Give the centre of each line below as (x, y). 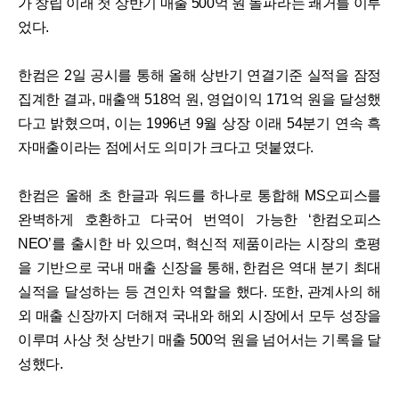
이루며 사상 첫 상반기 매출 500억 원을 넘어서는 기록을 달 (199, 340)
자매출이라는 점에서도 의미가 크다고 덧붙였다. (166, 148)
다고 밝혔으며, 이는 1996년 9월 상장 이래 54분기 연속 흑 (199, 124)
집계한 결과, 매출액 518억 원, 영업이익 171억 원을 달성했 (199, 100)
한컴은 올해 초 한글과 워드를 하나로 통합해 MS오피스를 (199, 196)
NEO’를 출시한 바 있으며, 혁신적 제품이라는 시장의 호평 (199, 244)
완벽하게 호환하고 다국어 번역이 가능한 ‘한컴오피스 (199, 220)
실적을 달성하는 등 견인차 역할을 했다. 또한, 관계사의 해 (199, 292)
